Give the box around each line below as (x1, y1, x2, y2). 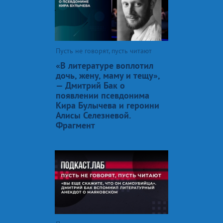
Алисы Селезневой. (56, 109, 130, 121)
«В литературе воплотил (56, 59, 153, 71)
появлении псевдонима (56, 89, 149, 101)
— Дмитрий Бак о (56, 79, 125, 91)
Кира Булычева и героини (56, 99, 159, 111)
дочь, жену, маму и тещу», (56, 69, 160, 81)
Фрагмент (56, 119, 95, 131)
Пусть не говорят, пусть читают (56, 46, 152, 55)
